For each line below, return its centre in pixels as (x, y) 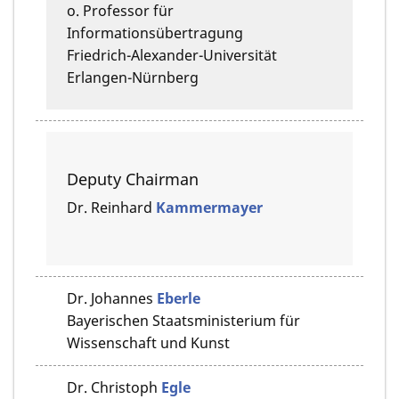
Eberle (179, 298)
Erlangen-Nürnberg (133, 77)
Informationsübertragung (155, 33)
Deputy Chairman (133, 179)
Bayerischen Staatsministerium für (183, 320)
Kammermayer (209, 207)
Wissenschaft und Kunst (148, 342)
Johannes (122, 298)
